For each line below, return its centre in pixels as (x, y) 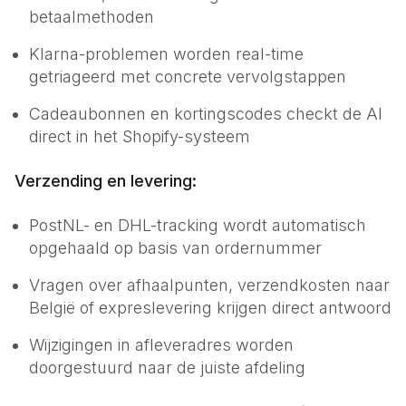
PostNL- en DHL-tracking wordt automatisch (198, 225)
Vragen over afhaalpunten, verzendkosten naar (209, 285)
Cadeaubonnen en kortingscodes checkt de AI (206, 114)
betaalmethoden (92, 17)
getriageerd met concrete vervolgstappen (188, 77)
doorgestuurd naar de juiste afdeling (167, 367)
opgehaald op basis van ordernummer (175, 248)
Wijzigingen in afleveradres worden (161, 345)
